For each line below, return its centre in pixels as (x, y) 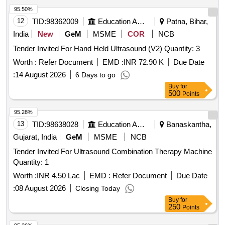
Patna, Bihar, (186, 22)
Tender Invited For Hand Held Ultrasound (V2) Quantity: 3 (182, 49)
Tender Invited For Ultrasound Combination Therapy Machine (113, 152)
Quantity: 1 (31, 162)
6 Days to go (95, 75)
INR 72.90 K (144, 62)
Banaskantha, (188, 125)
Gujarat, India (35, 137)
